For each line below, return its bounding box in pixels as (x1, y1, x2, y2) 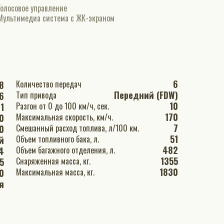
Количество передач (55, 78, 81, 90)
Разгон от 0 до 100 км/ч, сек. (16, 100, 109, 112)
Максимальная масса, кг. (87, 166, 94, 178)
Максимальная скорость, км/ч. (96, 111, 113, 123)
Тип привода (16, 89, 56, 101)
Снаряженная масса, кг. (83, 155, 90, 167)
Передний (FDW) (114, 88, 178, 101)
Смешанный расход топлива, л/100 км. (16, 122, 139, 134)
